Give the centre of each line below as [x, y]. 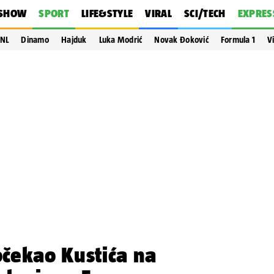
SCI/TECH [205, 13]
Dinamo [35, 40]
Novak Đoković [181, 40]
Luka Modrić [120, 40]
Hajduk [74, 40]
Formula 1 [238, 40]
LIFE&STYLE [107, 13]
